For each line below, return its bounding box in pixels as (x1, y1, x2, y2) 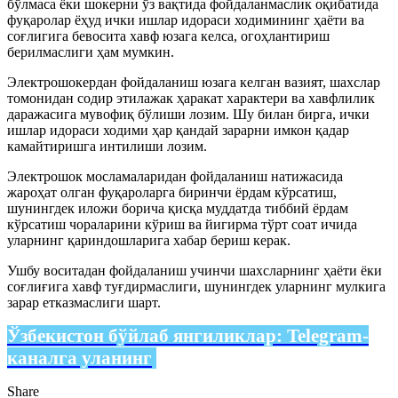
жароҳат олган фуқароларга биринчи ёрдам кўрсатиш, (7, 184, 337, 200)
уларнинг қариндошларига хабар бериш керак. (7, 232, 291, 248)
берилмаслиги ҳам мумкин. (7, 44, 174, 60)
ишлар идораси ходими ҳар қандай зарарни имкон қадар (7, 122, 349, 138)
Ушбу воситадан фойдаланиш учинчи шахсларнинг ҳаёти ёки (7, 262, 382, 278)
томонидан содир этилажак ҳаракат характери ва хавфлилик (7, 90, 375, 106)
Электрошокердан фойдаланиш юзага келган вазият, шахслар (7, 74, 380, 90)
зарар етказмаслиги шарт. (7, 294, 161, 310)
